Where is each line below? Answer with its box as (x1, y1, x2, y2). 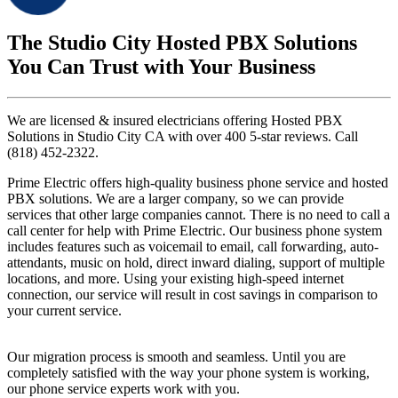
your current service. (7, 302, 122, 318)
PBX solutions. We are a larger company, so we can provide (7, 190, 344, 206)
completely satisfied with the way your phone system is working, (7, 364, 370, 380)
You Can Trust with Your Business (7, 54, 315, 78)
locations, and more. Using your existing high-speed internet (7, 270, 344, 286)
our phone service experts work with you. (7, 380, 240, 396)
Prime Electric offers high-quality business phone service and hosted (7, 174, 388, 190)
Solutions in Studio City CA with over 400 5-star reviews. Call (7, 128, 358, 144)
